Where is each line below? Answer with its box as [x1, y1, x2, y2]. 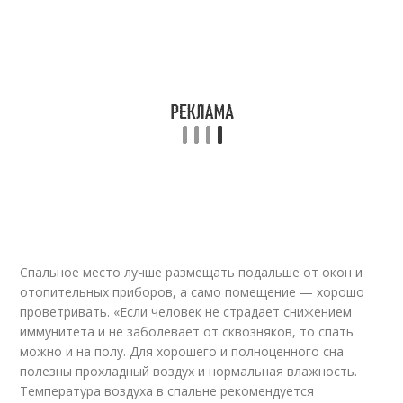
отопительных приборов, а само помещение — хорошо [20, 283, 365, 300]
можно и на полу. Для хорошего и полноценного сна [20, 343, 345, 360]
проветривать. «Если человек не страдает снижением [20, 303, 353, 320]
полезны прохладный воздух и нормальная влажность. [20, 363, 358, 380]
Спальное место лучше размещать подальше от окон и [20, 264, 363, 281]
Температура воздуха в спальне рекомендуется [20, 382, 315, 399]
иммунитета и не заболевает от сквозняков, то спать [20, 323, 354, 340]
